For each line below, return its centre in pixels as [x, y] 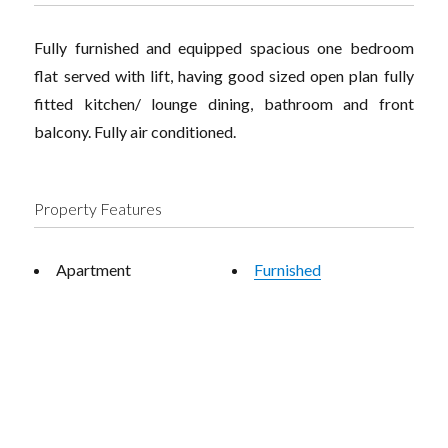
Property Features [98, 209]
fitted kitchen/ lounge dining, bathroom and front [224, 104]
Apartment [94, 270]
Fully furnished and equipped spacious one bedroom [224, 48]
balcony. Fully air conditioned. [135, 132]
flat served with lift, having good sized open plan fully [224, 76]
